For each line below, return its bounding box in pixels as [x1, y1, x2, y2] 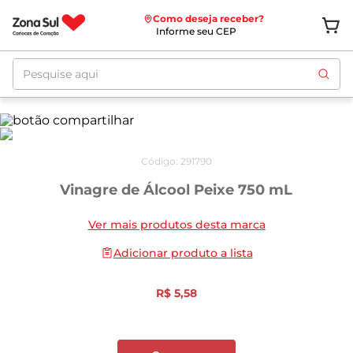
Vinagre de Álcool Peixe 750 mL [60, 181, 293, 199]
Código [141, 155, 176, 167]
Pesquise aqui [12, 57, 100, 72]
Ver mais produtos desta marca [87, 217, 266, 232]
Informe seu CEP [155, 25, 236, 37]
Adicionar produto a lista [113, 246, 253, 260]
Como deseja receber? [152, 13, 264, 24]
